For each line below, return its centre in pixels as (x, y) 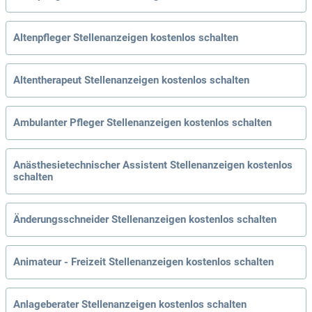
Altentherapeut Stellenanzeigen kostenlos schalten (131, 80)
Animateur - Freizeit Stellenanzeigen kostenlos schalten (143, 262)
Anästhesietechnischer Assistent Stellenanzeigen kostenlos (153, 165)
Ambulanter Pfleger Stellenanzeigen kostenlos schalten (142, 123)
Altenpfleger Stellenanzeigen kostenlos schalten (126, 38)
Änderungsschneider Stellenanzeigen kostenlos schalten (145, 220)
